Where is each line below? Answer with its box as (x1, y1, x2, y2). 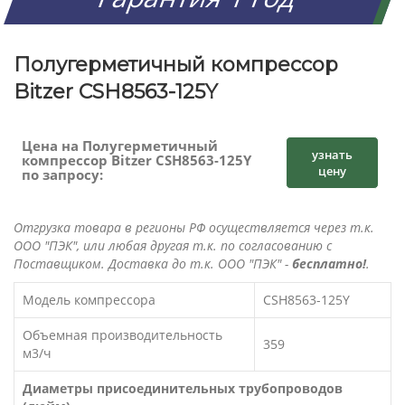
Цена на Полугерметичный (22, 137, 218, 155)
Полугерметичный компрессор (14, 52, 338, 78)
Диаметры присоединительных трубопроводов (23, 380, 343, 398)
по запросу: (22, 165, 103, 184)
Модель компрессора (23, 291, 155, 309)
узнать (312, 146, 353, 164)
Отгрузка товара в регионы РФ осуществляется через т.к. (14, 219, 374, 237)
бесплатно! (292, 255, 366, 273)
